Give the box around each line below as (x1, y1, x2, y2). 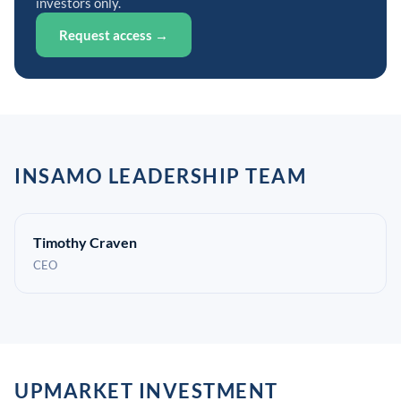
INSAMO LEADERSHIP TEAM (14, 164, 306, 188)
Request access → (59, 27, 168, 43)
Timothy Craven (33, 234, 137, 251)
